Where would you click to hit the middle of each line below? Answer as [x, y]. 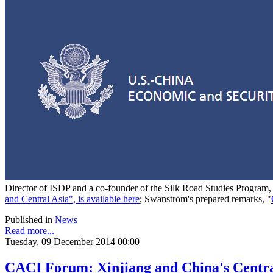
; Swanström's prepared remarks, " [205, 199]
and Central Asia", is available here [72, 199]
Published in [29, 220]
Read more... [30, 231]
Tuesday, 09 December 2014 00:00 [72, 242]
